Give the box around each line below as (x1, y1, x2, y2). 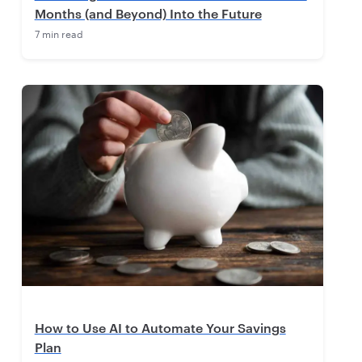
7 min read (34, 25, 83, 41)
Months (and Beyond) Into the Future (34, 6, 262, 22)
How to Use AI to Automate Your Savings (34, 320, 286, 336)
